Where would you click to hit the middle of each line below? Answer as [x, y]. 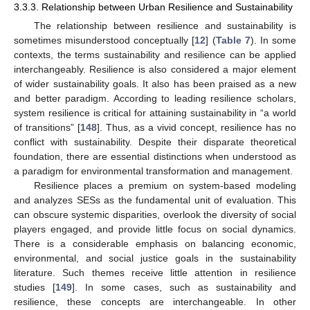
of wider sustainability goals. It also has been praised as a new [155, 83]
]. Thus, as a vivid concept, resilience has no [197, 127]
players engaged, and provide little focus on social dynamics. [155, 229]
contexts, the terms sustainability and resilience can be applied [155, 54]
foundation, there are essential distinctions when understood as [155, 156]
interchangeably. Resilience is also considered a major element [155, 69]
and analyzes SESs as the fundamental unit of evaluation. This [155, 200]
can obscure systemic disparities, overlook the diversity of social [155, 214]
